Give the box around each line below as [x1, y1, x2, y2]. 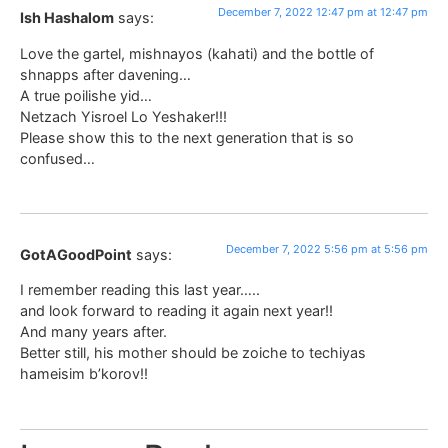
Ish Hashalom [20, 9, 114, 27]
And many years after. [20, 323, 167, 341]
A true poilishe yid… [20, 86, 152, 104]
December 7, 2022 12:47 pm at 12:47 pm [218, 5, 428, 20]
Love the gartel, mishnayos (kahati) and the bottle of [20, 44, 374, 62]
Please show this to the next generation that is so [20, 128, 354, 146]
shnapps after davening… [20, 65, 191, 83]
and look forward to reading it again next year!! [20, 302, 333, 320]
